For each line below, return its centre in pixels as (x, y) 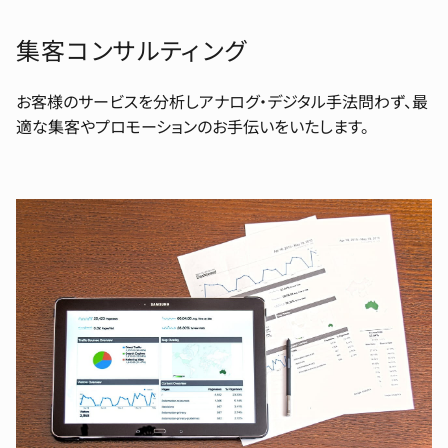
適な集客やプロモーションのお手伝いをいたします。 (192, 126)
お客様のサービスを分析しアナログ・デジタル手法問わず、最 (222, 101)
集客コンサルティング (131, 50)
